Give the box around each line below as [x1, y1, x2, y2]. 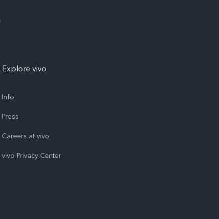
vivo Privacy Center [2, 151, 61, 160]
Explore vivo [2, 64, 46, 74]
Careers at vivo [2, 131, 49, 141]
